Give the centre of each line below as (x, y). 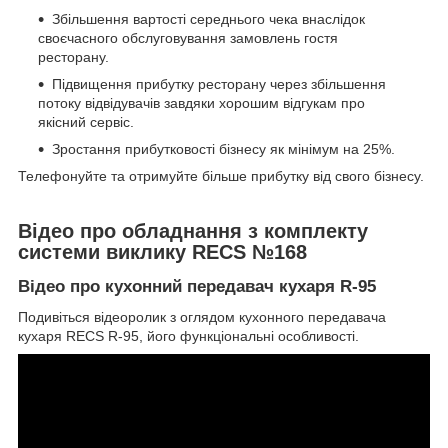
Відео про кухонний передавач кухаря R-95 (197, 287)
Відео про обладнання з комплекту (193, 230)
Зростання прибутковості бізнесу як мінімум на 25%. (223, 148)
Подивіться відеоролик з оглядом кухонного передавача (202, 317)
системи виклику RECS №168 (162, 251)
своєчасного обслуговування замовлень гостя (188, 37)
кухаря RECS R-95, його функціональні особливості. (188, 336)
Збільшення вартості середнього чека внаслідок (208, 18)
